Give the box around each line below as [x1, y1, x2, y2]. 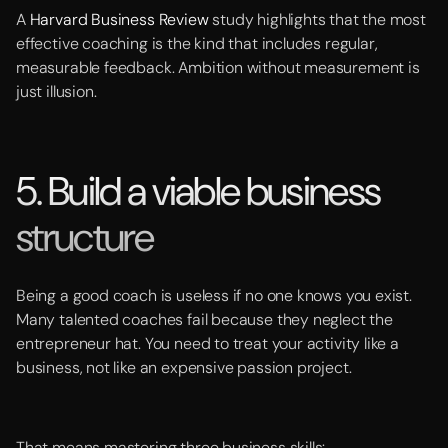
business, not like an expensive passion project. [16, 357, 352, 378]
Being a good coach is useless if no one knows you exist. [16, 285, 412, 306]
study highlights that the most [208, 9, 426, 30]
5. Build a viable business [16, 165, 381, 217]
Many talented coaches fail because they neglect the [16, 309, 393, 330]
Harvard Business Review [29, 9, 209, 30]
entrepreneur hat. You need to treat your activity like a [16, 333, 399, 354]
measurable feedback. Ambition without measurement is [16, 57, 420, 78]
